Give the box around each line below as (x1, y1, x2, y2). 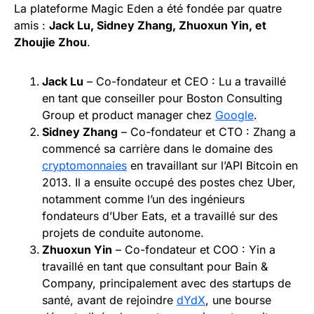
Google (215, 108, 254, 123)
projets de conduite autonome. (42, 226, 204, 240)
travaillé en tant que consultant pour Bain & (42, 259, 268, 274)
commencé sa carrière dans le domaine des (42, 142, 273, 156)
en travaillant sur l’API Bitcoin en (127, 158, 298, 173)
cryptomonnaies (42, 158, 127, 173)
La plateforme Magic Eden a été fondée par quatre (14, 1, 282, 16)
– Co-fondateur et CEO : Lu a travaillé (83, 74, 286, 89)
